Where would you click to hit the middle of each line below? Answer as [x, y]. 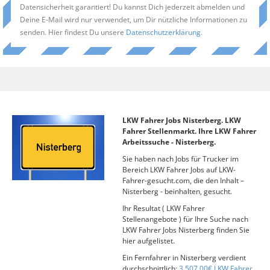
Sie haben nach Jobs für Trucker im [180, 159]
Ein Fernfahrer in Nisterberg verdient [184, 258]
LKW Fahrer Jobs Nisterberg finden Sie [186, 230]
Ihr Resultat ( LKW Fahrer [163, 208]
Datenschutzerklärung [163, 32]
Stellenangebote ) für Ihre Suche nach [185, 219]
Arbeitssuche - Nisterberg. [169, 142]
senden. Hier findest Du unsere [73, 32]
